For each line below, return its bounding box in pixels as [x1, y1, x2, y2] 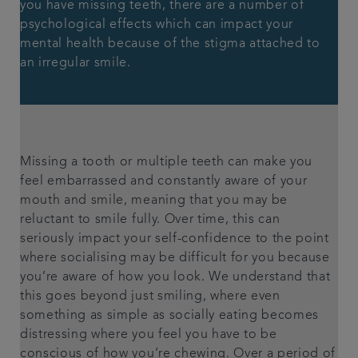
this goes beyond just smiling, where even [20, 290, 280, 303]
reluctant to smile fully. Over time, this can [20, 213, 280, 226]
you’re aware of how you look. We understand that [20, 271, 331, 284]
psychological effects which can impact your [20, 18, 294, 31]
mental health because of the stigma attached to [20, 38, 320, 50]
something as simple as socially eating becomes [20, 309, 320, 322]
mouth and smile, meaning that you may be [20, 194, 288, 207]
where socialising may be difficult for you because [20, 252, 330, 265]
